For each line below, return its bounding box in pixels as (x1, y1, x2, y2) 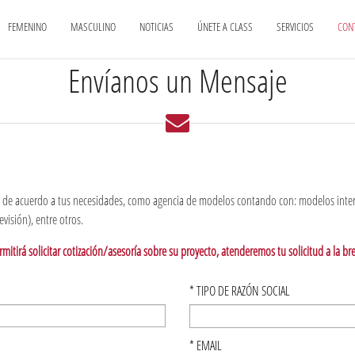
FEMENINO (8, 18, 47, 34)
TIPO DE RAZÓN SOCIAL (194, 282, 290, 300)
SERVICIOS (277, 18, 314, 34)
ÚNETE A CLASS (197, 18, 253, 34)
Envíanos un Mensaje (67, 59, 288, 102)
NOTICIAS (139, 18, 174, 34)
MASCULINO (71, 18, 116, 34)
